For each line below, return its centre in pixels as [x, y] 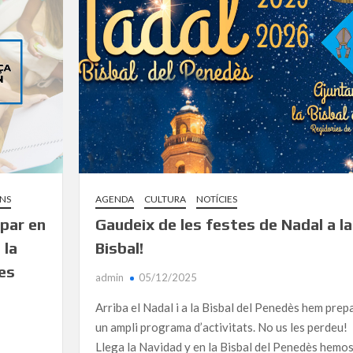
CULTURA [165, 199]
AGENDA [114, 199]
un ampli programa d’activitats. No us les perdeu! [221, 327]
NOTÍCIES [216, 199]
